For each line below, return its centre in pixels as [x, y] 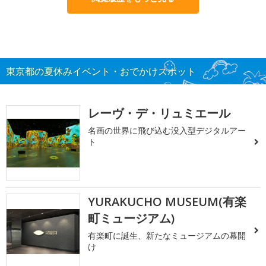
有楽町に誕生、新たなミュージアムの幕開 [167, 236]
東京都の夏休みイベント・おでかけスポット [101, 71]
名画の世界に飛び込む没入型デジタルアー [167, 130]
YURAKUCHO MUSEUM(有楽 [167, 202]
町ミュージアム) [132, 218]
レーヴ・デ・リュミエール [159, 113]
